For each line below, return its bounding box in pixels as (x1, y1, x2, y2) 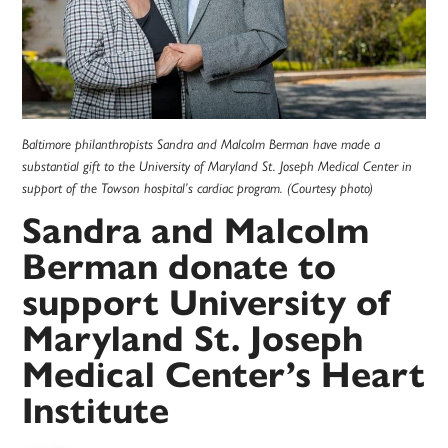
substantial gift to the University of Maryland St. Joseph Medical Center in (22, 158, 413, 175)
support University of (22, 280, 391, 326)
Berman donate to (22, 244, 337, 290)
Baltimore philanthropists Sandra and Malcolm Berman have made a (22, 136, 381, 153)
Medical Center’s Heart (22, 352, 426, 398)
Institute (22, 388, 170, 434)
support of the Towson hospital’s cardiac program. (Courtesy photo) (22, 180, 374, 197)
